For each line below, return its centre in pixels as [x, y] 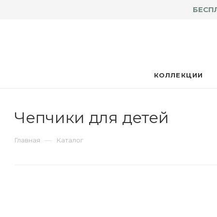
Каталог [70, 140]
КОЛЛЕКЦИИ [178, 75]
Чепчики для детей [92, 117]
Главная [27, 140]
